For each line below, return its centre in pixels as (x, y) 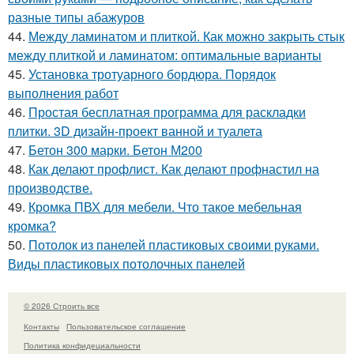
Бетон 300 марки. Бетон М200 (115, 149)
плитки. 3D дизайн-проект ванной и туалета (135, 130)
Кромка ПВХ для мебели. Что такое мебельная (165, 206)
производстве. (50, 187)
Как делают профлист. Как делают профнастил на (174, 168)
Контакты (41, 327)
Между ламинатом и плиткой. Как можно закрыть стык (186, 36)
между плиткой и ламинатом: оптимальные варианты (165, 55)
